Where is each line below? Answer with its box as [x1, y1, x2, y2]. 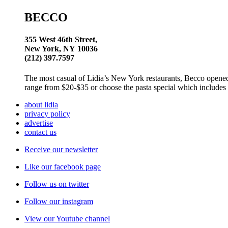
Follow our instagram [24, 196, 93, 206]
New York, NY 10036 [24, 44, 98, 53]
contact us [24, 127, 56, 136]
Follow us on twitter [24, 179, 89, 188]
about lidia [24, 100, 58, 109]
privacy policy [24, 109, 70, 118]
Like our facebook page [24, 162, 101, 171]
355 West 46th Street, [24, 35, 99, 44]
